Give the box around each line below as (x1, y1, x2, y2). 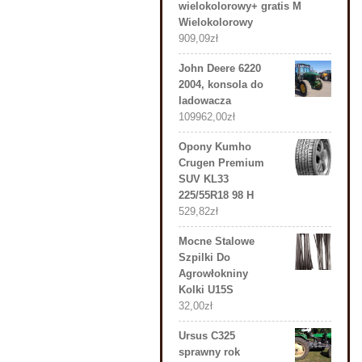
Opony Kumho (179, 141, 251, 153)
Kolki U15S (179, 284, 234, 296)
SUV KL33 (179, 173, 229, 185)
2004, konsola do (179, 78, 263, 90)
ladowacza (179, 95, 231, 107)
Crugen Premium (179, 157, 264, 169)
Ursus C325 (179, 330, 235, 342)
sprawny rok (179, 346, 240, 358)
